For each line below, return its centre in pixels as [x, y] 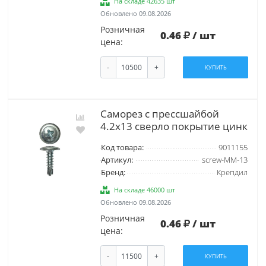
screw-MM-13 [224, 160]
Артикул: [117, 160]
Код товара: [122, 147]
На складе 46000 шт [145, 189]
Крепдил [232, 172]
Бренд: [113, 172]
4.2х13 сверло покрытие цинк [174, 126]
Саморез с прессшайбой [159, 113]
